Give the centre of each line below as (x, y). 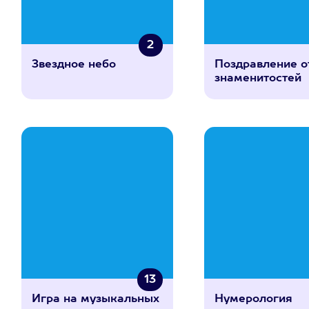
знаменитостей (258, 79)
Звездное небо (73, 65)
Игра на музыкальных (95, 299)
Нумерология (254, 299)
